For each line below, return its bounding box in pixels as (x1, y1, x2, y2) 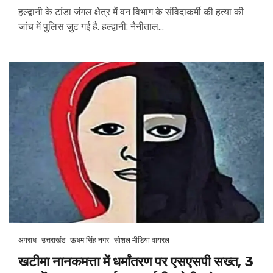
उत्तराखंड (41, 236, 65, 244)
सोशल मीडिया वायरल (114, 236, 169, 244)
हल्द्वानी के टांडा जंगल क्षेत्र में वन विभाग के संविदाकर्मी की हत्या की (18, 6, 244, 18)
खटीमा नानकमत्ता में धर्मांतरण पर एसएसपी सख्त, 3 (18, 253, 253, 270)
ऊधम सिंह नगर (70, 236, 109, 244)
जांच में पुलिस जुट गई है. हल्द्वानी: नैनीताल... (18, 21, 164, 32)
